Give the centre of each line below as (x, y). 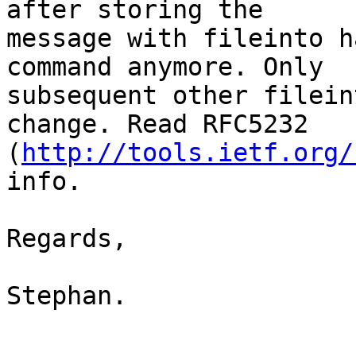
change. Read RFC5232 (165, 124)
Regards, (67, 239)
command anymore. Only (172, 67)
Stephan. (67, 296)
